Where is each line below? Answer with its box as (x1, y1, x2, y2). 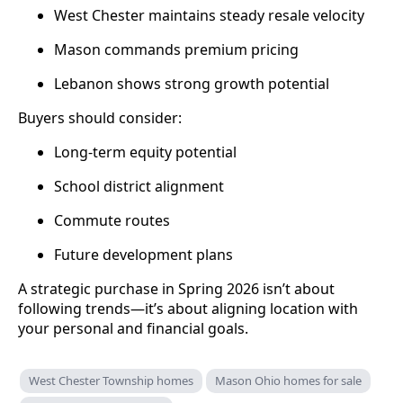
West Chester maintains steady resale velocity (54, 4, 364, 25)
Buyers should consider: (18, 107, 182, 128)
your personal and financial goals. (18, 318, 248, 338)
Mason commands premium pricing (54, 39, 299, 59)
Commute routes (54, 210, 170, 230)
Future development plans (54, 244, 233, 264)
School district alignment (54, 175, 224, 196)
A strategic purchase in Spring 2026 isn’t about (18, 278, 335, 299)
